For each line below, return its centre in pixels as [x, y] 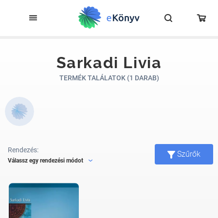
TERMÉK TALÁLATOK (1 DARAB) [109, 78]
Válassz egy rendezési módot [45, 160]
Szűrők [189, 154]
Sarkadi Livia [109, 63]
